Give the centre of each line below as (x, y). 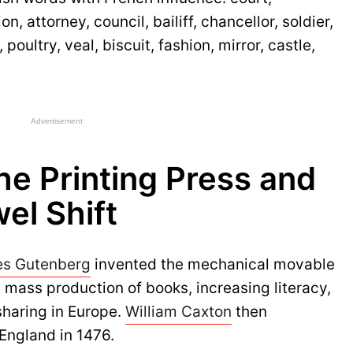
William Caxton (179, 312)
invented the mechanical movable (213, 264)
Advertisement (57, 121)
